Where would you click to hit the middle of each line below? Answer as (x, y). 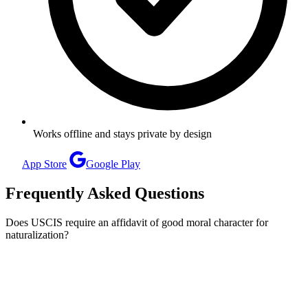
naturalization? (37, 234)
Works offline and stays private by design (122, 133)
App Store (44, 164)
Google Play (113, 164)
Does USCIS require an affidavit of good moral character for (137, 222)
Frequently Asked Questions (105, 193)
